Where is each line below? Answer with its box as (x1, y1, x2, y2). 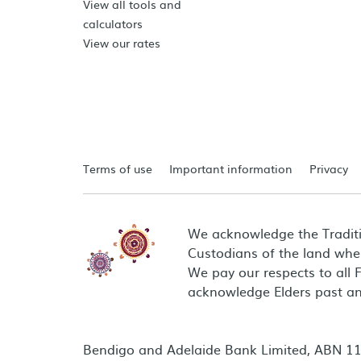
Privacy (309, 160, 348, 176)
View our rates (83, 35, 160, 51)
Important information (169, 160, 293, 176)
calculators (83, 15, 143, 31)
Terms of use (83, 160, 152, 176)
